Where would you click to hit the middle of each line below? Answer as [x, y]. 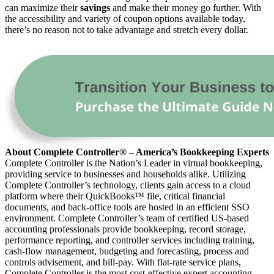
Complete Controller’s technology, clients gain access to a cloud [128, 185]
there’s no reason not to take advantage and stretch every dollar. [127, 30]
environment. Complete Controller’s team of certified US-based [127, 218]
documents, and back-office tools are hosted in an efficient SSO [127, 207]
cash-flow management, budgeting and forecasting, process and [127, 251]
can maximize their [43, 8]
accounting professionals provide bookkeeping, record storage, [125, 229]
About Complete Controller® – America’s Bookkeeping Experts [137, 152]
